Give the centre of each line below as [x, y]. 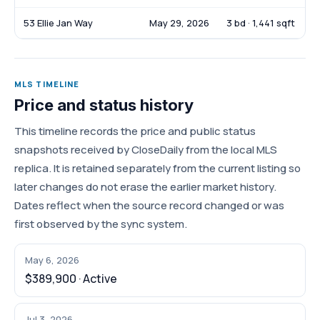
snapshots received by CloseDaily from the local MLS [146, 150]
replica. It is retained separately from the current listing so [157, 169]
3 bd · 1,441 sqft [261, 23]
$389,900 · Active [71, 279]
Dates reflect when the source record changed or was [149, 206]
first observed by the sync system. [101, 224]
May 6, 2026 [52, 260]
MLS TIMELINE [47, 84]
